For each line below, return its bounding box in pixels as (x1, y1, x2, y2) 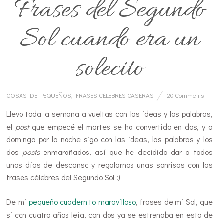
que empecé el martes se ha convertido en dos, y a (29, 121, 213, 132)
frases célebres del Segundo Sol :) (6, 172, 121, 183)
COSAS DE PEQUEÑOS (6, 91, 72, 100)
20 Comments (167, 91, 204, 100)
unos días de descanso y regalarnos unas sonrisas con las (6, 159, 213, 170)
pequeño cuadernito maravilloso (28, 197, 136, 207)
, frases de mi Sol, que (135, 197, 213, 207)
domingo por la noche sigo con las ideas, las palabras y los (6, 134, 213, 145)
